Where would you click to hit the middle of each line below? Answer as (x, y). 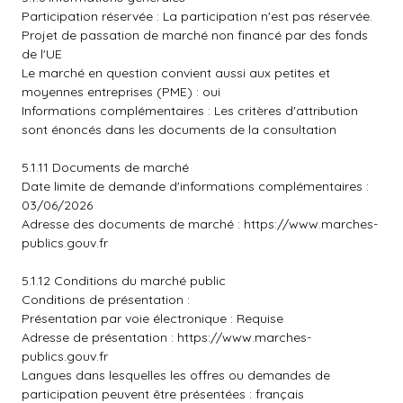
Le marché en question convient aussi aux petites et (176, 73)
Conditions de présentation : (106, 300)
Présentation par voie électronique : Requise (152, 318)
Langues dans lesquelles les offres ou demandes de (176, 375)
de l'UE (42, 54)
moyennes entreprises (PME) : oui (121, 92)
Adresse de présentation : (99, 337)
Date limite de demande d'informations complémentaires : (195, 186)
